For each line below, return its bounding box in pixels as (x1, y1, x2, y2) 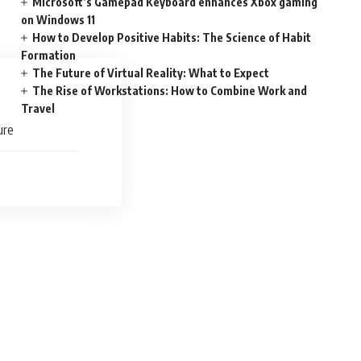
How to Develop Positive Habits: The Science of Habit (32, 31, 312, 44)
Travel (21, 102, 56, 115)
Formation (21, 48, 77, 62)
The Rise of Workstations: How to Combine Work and (32, 84, 308, 98)
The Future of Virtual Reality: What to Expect (32, 66, 270, 80)
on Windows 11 (21, 13, 96, 27)
